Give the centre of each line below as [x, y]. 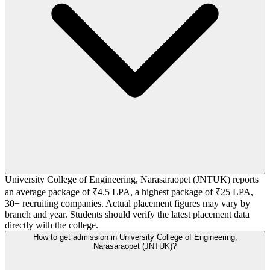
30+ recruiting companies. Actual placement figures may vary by [127, 203]
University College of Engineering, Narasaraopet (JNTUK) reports [132, 179]
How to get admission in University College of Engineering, [135, 237]
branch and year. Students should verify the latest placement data [127, 214]
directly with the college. [52, 225]
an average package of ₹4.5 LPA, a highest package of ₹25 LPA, [129, 192]
